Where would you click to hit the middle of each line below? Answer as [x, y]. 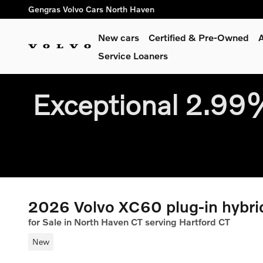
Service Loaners [133, 55]
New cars [119, 37]
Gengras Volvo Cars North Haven [91, 9]
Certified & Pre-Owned [199, 37]
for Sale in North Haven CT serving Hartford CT [129, 222]
